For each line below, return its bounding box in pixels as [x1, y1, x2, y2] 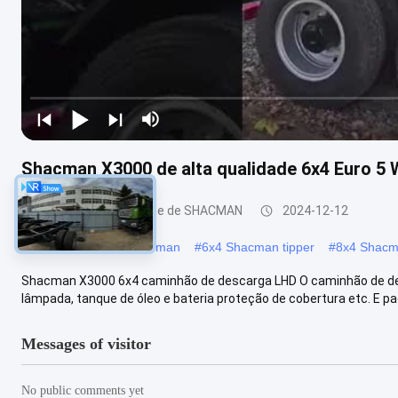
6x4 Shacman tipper [202, 239, 314, 254]
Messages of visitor [21, 334, 151, 353]
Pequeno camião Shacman [28, 239, 180, 254]
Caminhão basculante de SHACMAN [39, 203, 243, 218]
